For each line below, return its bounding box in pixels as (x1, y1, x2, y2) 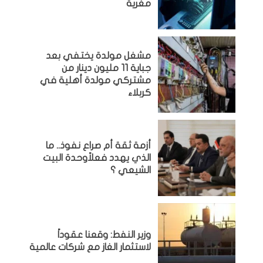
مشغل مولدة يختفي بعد (46, 51, 151, 60)
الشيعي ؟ (110, 165, 151, 175)
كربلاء (128, 88, 151, 97)
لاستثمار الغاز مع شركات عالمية (29, 242, 151, 252)
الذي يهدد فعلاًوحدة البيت (43, 153, 151, 163)
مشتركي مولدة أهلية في (40, 76, 151, 85)
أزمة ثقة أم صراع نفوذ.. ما (46, 140, 151, 150)
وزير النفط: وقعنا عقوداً (58, 230, 151, 240)
